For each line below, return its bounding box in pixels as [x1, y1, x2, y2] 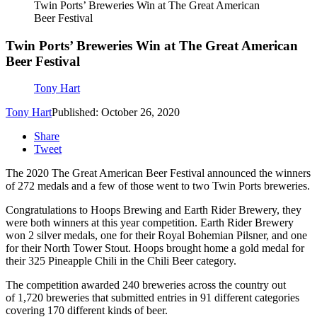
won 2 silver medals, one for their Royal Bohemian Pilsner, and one [6, 229, 307, 242]
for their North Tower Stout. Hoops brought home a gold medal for [6, 242, 304, 255]
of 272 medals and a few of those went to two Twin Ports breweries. [6, 180, 310, 192]
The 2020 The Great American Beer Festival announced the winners [6, 167, 311, 180]
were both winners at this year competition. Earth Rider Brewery [6, 217, 294, 229]
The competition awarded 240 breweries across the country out [6, 279, 286, 292]
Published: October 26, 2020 [52, 106, 180, 119]
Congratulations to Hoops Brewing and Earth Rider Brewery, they [6, 204, 301, 217]
